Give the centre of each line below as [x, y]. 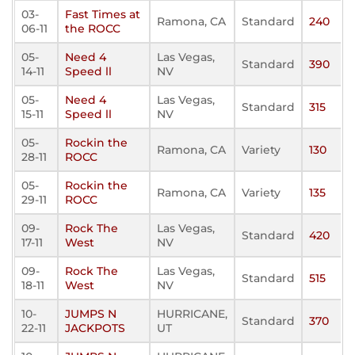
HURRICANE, [192, 314]
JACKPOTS [95, 328]
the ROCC [93, 29]
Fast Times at [103, 14]
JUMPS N [91, 314]
